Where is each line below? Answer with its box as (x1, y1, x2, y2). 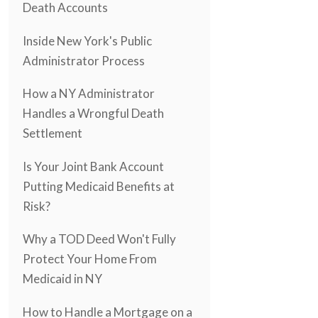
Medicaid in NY (23, 271, 102, 287)
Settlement (23, 126, 82, 141)
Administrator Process (23, 53, 145, 68)
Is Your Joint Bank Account (23, 158, 164, 174)
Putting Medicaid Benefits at (23, 178, 175, 194)
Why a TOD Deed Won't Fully (23, 231, 176, 247)
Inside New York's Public (23, 33, 152, 48)
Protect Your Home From (23, 251, 157, 267)
